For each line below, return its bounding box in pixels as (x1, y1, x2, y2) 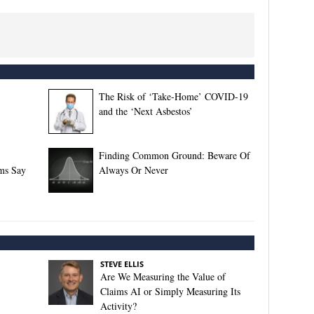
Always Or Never (98, 163, 168, 177)
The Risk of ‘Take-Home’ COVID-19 (98, 90, 248, 104)
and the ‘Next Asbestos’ (98, 104, 193, 118)
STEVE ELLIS (100, 259, 144, 270)
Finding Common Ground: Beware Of (98, 149, 250, 163)
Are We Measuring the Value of (100, 270, 226, 284)
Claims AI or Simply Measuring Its (100, 285, 240, 299)
